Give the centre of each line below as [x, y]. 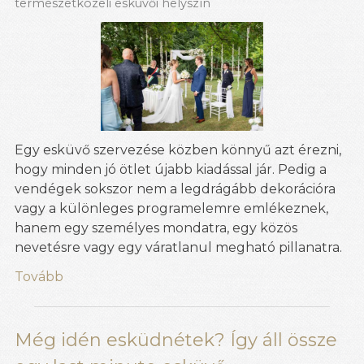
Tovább [39, 276]
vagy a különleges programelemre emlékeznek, [171, 208]
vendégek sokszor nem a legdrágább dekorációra [175, 188]
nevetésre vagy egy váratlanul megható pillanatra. [178, 247]
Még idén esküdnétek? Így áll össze [176, 340]
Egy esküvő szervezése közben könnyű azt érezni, [178, 149]
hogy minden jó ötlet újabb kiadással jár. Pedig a [171, 169]
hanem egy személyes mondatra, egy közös [156, 227]
